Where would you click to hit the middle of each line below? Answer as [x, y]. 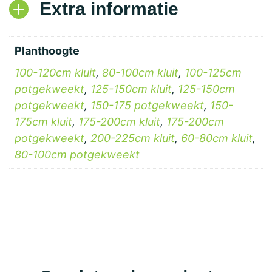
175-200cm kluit [119, 122]
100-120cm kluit [55, 73]
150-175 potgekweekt [147, 105]
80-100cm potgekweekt [77, 155]
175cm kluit [43, 122]
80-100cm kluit [140, 73]
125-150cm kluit [131, 89]
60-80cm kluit [217, 138]
